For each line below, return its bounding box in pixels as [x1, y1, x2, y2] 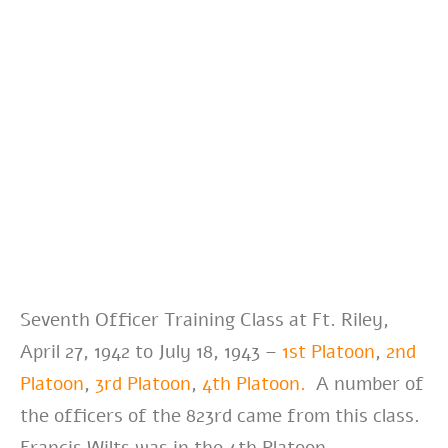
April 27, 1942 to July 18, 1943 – [20, 338, 282, 365]
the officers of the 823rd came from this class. [20, 402, 425, 429]
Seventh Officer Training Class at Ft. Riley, [20, 306, 389, 333]
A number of [306, 370, 424, 397]
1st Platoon [282, 338, 375, 365]
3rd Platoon [95, 370, 191, 397]
